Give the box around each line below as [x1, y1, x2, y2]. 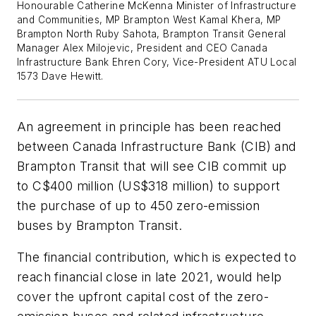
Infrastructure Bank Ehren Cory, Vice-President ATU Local [17, 56, 297, 68]
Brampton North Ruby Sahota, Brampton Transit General [17, 28, 286, 39]
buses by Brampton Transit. [17, 217, 183, 233]
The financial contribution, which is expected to [17, 250, 297, 265]
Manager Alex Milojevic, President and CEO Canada [17, 42, 268, 54]
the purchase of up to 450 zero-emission [17, 197, 260, 213]
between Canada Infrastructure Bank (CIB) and [17, 138, 296, 154]
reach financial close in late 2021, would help [17, 269, 282, 285]
